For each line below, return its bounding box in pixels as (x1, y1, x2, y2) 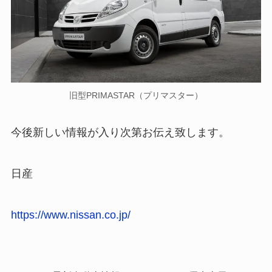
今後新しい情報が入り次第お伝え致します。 (10, 126, 229, 139)
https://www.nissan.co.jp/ (10, 209, 131, 222)
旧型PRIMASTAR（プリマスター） (69, 90, 203, 100)
